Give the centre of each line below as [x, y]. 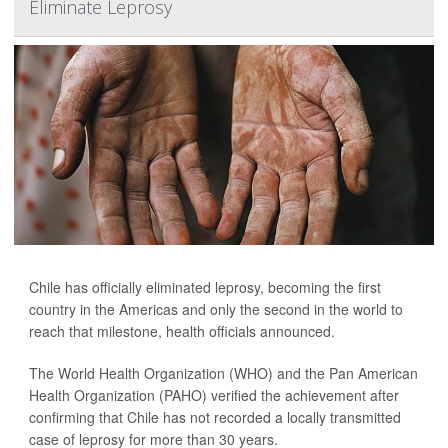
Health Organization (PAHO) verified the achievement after [214, 395]
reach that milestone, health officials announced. [182, 331]
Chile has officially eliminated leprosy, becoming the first [205, 287]
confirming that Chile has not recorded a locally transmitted [215, 417]
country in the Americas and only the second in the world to [216, 309]
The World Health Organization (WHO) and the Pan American [223, 373]
